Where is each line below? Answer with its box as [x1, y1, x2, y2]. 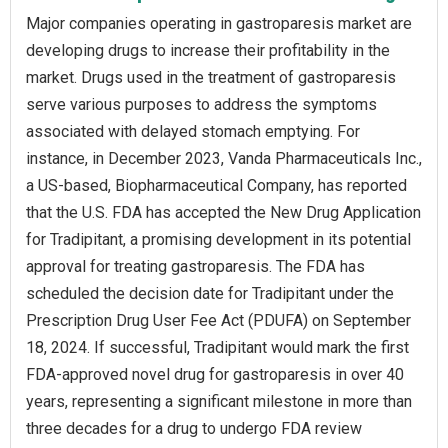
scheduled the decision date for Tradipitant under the [26, 284, 394, 304]
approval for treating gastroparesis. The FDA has [26, 257, 365, 277]
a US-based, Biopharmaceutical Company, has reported [26, 176, 407, 196]
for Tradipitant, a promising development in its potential [26, 230, 411, 250]
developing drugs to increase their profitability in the [26, 41, 390, 61]
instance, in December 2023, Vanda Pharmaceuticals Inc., [26, 149, 422, 169]
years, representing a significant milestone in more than [26, 392, 412, 412]
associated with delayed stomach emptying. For [26, 122, 360, 142]
